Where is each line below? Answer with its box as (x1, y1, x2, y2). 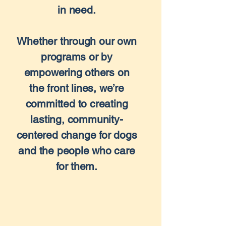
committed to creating (25, 97, 128, 110)
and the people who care (18, 144, 135, 157)
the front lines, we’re (29, 82, 124, 94)
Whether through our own (17, 35, 137, 47)
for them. (55, 160, 98, 173)
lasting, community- (30, 113, 123, 126)
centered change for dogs (16, 129, 137, 141)
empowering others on (24, 66, 130, 79)
